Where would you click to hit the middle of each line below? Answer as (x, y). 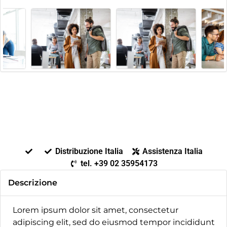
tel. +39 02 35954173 (119, 163)
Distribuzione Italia (89, 151)
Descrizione (33, 183)
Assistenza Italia (173, 151)
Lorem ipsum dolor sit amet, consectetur (96, 210)
